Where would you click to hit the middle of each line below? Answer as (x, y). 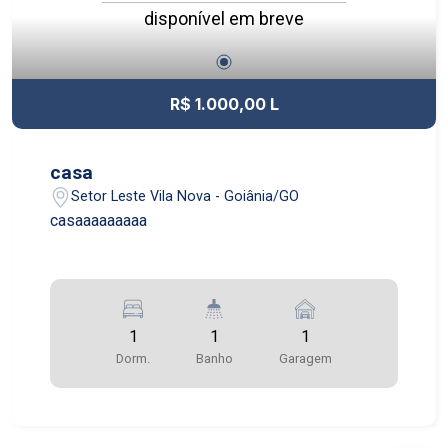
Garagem (305, 358)
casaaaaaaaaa (99, 220)
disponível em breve (224, 19)
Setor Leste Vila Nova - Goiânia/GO (185, 197)
